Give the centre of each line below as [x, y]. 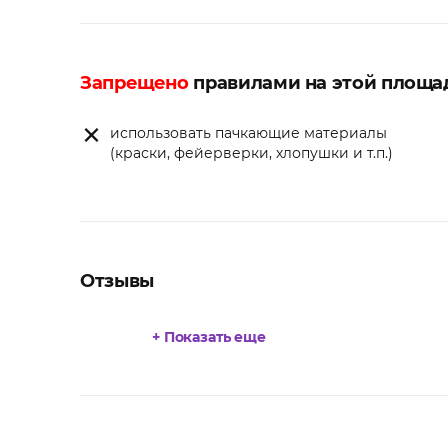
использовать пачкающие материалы [248, 133]
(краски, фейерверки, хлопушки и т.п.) [251, 153]
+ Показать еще [209, 337]
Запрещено [134, 83]
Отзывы [117, 281]
